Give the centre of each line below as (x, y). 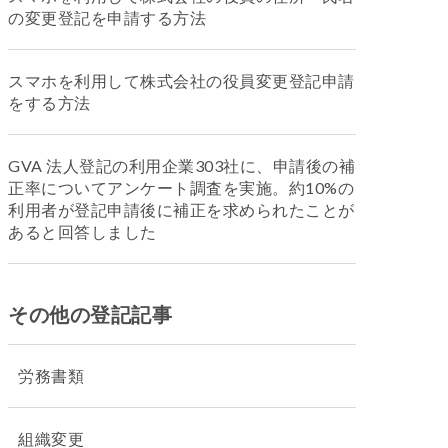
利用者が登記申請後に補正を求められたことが (181, 209)
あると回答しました (82, 231)
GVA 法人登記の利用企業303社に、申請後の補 (181, 165)
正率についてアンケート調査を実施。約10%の (181, 187)
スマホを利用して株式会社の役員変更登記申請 (181, 80)
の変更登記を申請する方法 (107, 17)
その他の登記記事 (90, 314)
